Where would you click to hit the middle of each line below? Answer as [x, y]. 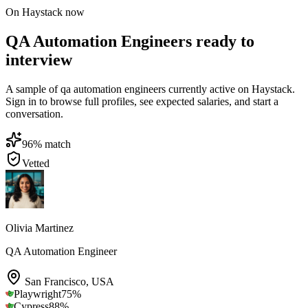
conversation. [34, 113]
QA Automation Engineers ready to [130, 41]
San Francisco [55, 281]
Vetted [36, 163]
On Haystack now [45, 12]
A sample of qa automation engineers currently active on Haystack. [150, 89]
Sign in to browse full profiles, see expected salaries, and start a [142, 101]
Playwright [37, 294]
